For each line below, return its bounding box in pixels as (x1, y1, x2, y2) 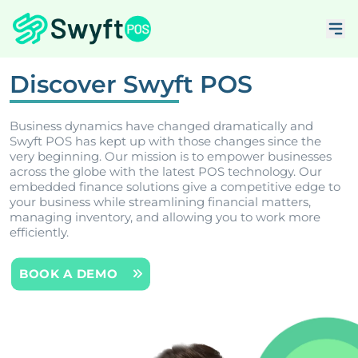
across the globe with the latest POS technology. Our (10, 164, 322, 180)
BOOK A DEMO (19, 266, 118, 282)
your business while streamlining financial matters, (10, 194, 311, 210)
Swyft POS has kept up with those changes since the (10, 133, 321, 149)
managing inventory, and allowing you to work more (10, 209, 320, 225)
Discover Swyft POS (10, 70, 253, 100)
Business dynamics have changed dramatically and (10, 118, 313, 134)
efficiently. (10, 225, 69, 241)
